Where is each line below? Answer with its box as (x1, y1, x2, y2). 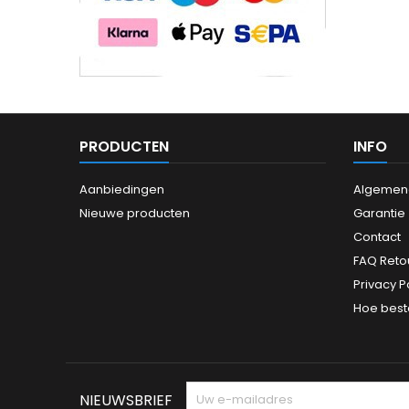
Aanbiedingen (79, 180, 164, 198)
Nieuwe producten (79, 204, 190, 222)
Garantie (353, 204, 405, 222)
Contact (353, 227, 401, 246)
